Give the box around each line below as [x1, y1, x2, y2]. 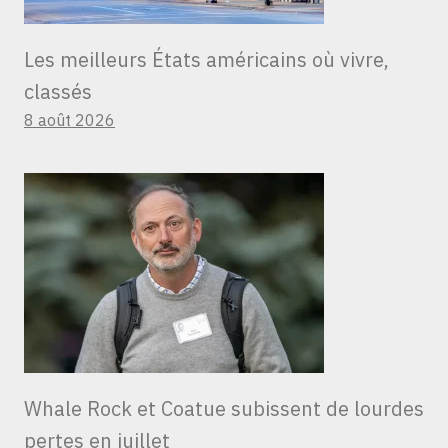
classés [24, 78, 92, 106]
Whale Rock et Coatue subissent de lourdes [24, 395, 424, 423]
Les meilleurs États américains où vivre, [24, 46, 389, 74]
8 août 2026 [24, 110, 115, 131]
